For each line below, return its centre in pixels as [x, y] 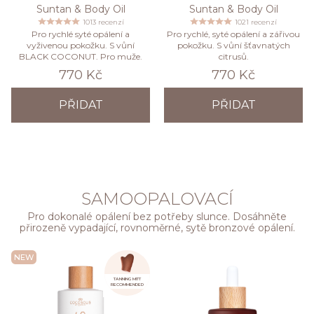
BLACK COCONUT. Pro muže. [81, 57]
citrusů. [233, 57]
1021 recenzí [256, 22]
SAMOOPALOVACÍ [157, 199]
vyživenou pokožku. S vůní [81, 46]
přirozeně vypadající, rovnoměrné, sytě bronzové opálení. [157, 227]
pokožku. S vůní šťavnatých [233, 46]
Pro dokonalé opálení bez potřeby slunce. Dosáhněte [157, 216]
